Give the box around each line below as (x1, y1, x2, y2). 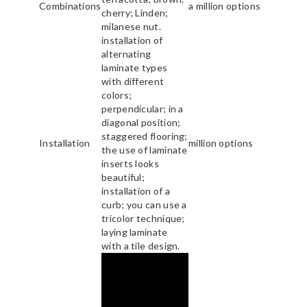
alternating (101, 48, 151, 60)
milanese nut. (101, 21, 161, 33)
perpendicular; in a (101, 103, 184, 115)
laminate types (101, 62, 168, 74)
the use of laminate (101, 144, 188, 156)
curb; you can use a (101, 199, 187, 211)
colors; (101, 89, 132, 101)
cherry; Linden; (101, 7, 169, 19)
